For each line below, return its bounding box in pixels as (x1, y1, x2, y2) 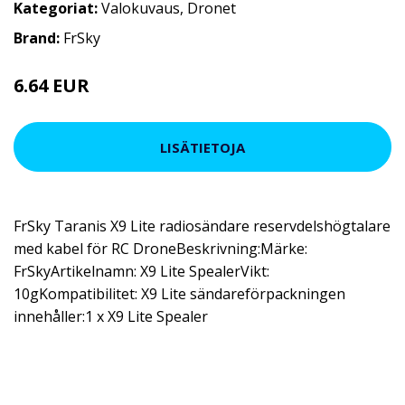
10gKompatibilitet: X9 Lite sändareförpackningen (14, 284, 345, 304)
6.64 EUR (14, 73, 94, 98)
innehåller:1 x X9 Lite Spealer (14, 306, 208, 326)
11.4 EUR (94, 80, 138, 96)
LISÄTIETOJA (160, 137, 245, 156)
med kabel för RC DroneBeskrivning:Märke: (14, 239, 307, 259)
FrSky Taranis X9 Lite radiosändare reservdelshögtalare (14, 216, 391, 236)
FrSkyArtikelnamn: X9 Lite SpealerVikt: (14, 261, 269, 281)
